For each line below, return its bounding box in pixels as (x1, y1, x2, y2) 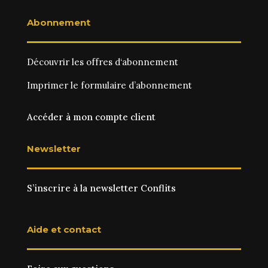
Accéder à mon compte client (26, 111, 156, 123)
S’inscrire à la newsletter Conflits (26, 182, 176, 194)
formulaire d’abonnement (80, 79, 192, 91)
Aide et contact (26, 223, 101, 235)
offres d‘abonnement (86, 56, 178, 68)
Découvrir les (26, 56, 86, 68)
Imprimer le (26, 79, 81, 91)
